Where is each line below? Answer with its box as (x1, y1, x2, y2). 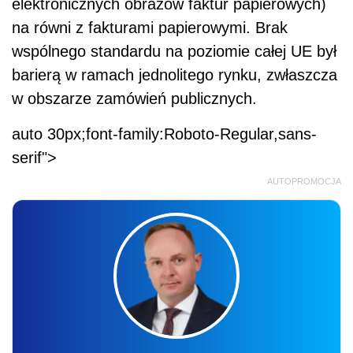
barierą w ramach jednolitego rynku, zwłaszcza (12, 66, 337, 84)
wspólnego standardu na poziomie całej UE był (12, 43, 336, 61)
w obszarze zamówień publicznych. (12, 90, 257, 108)
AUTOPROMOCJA (267, 176, 341, 187)
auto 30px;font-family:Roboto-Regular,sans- (12, 125, 317, 143)
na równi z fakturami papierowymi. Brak (12, 19, 288, 37)
